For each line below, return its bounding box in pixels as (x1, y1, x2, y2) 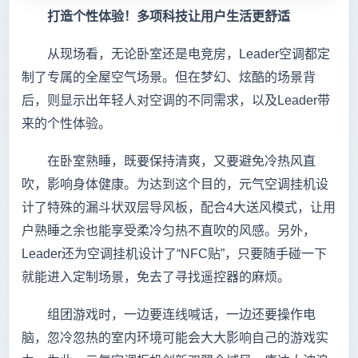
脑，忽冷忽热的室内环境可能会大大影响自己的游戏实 (22, 331, 328, 345)
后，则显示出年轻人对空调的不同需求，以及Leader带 (22, 93, 330, 108)
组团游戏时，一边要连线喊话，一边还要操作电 (22, 308, 316, 322)
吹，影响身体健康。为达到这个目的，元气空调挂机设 (22, 177, 328, 192)
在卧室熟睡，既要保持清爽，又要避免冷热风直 (22, 154, 316, 169)
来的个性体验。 (22, 117, 111, 131)
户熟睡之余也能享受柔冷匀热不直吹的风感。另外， (22, 224, 316, 238)
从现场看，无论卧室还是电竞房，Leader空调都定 (22, 47, 330, 62)
